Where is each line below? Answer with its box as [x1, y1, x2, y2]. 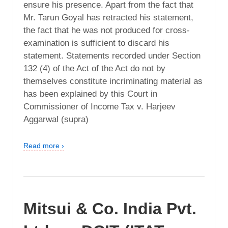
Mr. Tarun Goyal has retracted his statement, [23, 13, 193, 23]
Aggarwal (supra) [23, 115, 89, 125]
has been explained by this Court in [23, 89, 157, 99]
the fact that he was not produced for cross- [23, 25, 190, 36]
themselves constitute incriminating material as [23, 76, 203, 87]
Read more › [23, 141, 64, 150]
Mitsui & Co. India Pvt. [23, 199, 196, 218]
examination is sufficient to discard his [23, 38, 169, 48]
